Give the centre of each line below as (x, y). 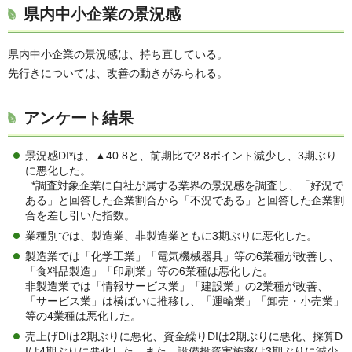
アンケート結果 (79, 118)
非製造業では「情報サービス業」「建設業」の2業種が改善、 (177, 286)
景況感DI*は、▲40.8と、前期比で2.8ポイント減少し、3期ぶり (181, 156)
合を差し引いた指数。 (80, 216)
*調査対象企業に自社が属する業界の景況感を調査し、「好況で (184, 186)
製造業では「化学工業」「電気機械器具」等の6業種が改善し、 (182, 257)
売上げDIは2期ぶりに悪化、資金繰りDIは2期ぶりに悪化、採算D (184, 337)
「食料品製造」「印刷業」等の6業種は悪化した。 (149, 271)
